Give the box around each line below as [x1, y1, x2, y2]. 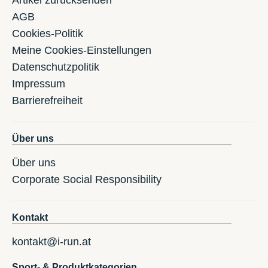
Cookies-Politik [12, 28, 83, 40]
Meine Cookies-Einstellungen [12, 44, 151, 57]
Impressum [12, 78, 65, 90]
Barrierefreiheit [12, 95, 83, 107]
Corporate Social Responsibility [12, 173, 162, 186]
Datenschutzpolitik [12, 61, 99, 74]
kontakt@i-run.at [12, 236, 91, 248]
